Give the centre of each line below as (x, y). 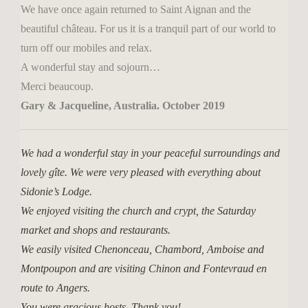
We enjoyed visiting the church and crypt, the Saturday (138, 211)
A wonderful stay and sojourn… (90, 67)
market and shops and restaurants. (96, 230)
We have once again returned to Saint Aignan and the (136, 9)
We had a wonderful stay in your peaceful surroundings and (150, 153)
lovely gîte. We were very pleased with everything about (141, 172)
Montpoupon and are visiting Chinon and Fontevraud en (144, 268)
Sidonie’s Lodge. (56, 191)
